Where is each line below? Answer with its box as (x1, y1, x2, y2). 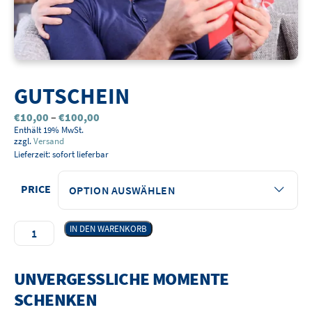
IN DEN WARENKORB (70, 223, 148, 235)
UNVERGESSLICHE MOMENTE (14, 267, 229, 290)
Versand (33, 135, 64, 147)
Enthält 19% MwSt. (14, 124, 84, 136)
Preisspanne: (99, 109, 160, 124)
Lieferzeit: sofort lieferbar (14, 148, 109, 161)
